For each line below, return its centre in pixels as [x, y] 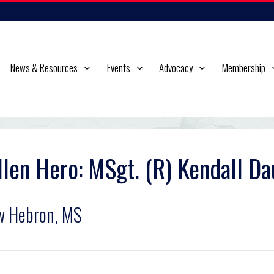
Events [118, 68]
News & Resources [44, 68]
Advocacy [176, 68]
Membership [243, 68]
